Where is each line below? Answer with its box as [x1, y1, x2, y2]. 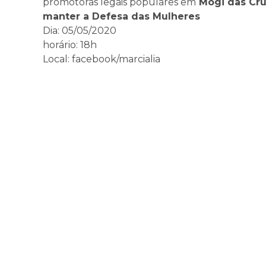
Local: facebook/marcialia [43, 53, 160, 65]
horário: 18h [43, 39, 97, 50]
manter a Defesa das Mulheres [43, 11, 200, 22]
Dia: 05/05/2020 [43, 25, 116, 36]
